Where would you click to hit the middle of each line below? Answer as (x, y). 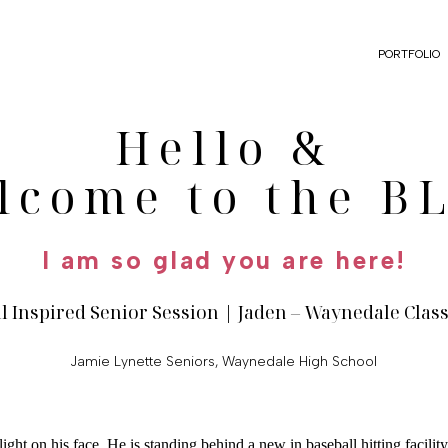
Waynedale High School (299, 361)
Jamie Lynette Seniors (142, 361)
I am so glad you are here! (224, 260)
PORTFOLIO (408, 54)
